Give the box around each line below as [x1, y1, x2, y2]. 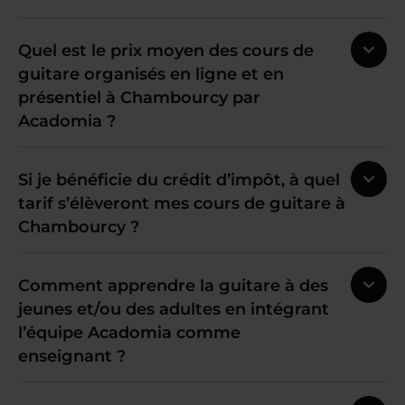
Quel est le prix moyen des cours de [18, 41, 314, 61]
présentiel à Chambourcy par [18, 88, 260, 108]
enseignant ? [18, 346, 126, 366]
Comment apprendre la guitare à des [18, 276, 328, 296]
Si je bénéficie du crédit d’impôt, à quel [18, 170, 340, 190]
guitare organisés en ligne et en [18, 64, 284, 84]
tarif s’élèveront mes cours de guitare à [18, 193, 345, 213]
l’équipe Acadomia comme [18, 323, 240, 343]
